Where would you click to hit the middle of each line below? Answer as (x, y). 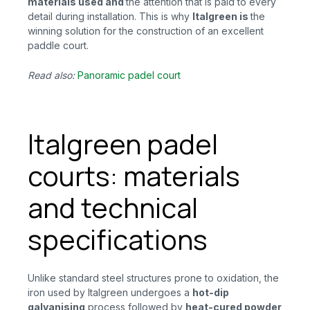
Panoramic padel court (129, 75)
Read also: (53, 75)
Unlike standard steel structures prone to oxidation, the (153, 278)
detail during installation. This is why (110, 16)
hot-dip (211, 293)
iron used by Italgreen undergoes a (110, 293)
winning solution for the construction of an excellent (146, 30)
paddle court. (58, 45)
